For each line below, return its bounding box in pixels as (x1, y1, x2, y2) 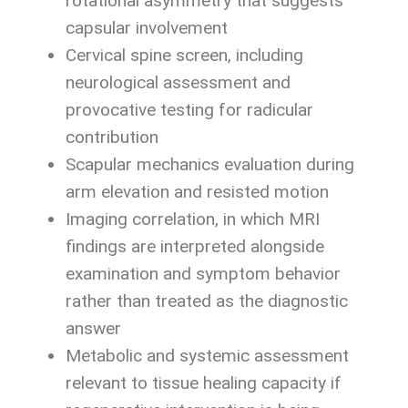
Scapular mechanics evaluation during (66, 154, 354, 176)
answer (66, 318, 121, 340)
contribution (66, 127, 158, 148)
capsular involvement (66, 17, 228, 39)
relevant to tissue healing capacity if (66, 372, 342, 394)
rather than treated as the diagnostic (66, 291, 348, 312)
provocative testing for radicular (66, 99, 313, 121)
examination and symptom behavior (66, 263, 341, 285)
